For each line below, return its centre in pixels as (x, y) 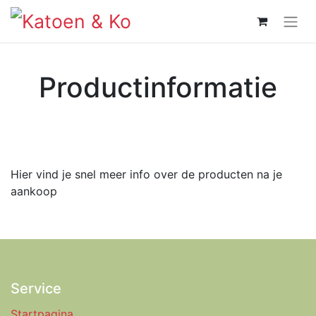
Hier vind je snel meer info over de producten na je (146, 174)
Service (36, 288)
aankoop (34, 191)
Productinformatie (158, 87)
